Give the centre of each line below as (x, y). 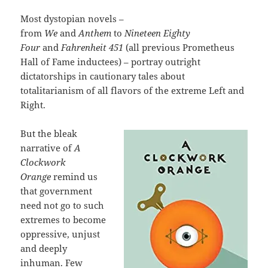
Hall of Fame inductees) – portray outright (111, 62)
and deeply (44, 249)
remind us (76, 177)
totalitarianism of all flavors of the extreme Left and (133, 91)
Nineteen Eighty (158, 33)
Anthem (96, 33)
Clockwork (43, 162)
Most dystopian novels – (72, 19)
